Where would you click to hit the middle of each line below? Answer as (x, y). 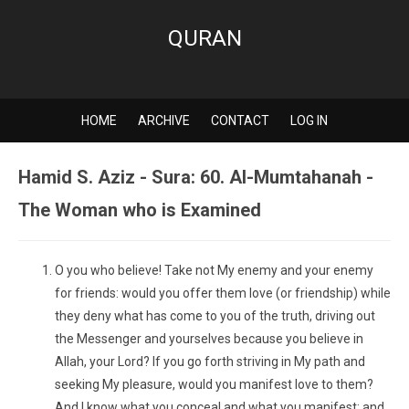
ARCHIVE (164, 121)
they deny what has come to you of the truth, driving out (215, 316)
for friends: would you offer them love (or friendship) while (223, 293)
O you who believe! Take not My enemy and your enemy (214, 270)
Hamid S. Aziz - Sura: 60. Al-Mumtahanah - (196, 177)
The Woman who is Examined (140, 210)
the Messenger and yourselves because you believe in (209, 339)
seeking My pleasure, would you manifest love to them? (214, 384)
